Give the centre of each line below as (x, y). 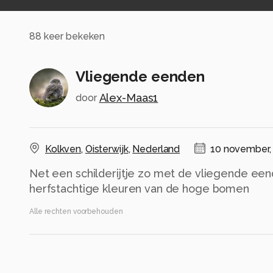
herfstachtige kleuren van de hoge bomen (139, 188)
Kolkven (63, 149)
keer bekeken (73, 37)
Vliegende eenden (140, 76)
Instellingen (71, 259)
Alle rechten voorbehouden (76, 211)
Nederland (156, 149)
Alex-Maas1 (129, 97)
